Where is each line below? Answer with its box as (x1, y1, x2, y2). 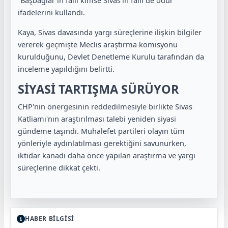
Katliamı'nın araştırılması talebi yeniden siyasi (18, 113, 176, 124)
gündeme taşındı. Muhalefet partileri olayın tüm (18, 126, 185, 136)
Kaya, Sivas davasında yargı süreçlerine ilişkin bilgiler (18, 26, 202, 37)
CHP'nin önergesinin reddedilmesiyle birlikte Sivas (18, 101, 192, 112)
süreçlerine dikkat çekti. (18, 162, 100, 173)
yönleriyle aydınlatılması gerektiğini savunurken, (18, 138, 186, 149)
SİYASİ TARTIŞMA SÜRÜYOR (18, 81, 179, 98)
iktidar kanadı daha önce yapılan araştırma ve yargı (18, 150, 195, 161)
